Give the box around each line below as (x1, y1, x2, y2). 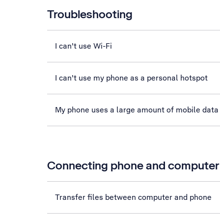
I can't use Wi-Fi (55, 41, 112, 51)
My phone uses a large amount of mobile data (55, 105, 219, 115)
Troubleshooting (47, 6, 133, 22)
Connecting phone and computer (47, 158, 219, 173)
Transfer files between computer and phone (55, 192, 212, 202)
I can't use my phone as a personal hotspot (55, 73, 208, 83)
